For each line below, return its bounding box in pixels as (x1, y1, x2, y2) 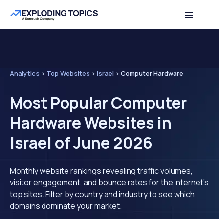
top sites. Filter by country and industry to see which (10, 189, 195, 199)
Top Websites (46, 69, 90, 78)
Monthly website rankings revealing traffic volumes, (10, 165, 193, 176)
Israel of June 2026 (10, 132, 153, 153)
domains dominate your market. (10, 200, 122, 211)
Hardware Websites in (10, 112, 172, 133)
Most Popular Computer (10, 92, 187, 113)
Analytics (10, 69, 40, 78)
